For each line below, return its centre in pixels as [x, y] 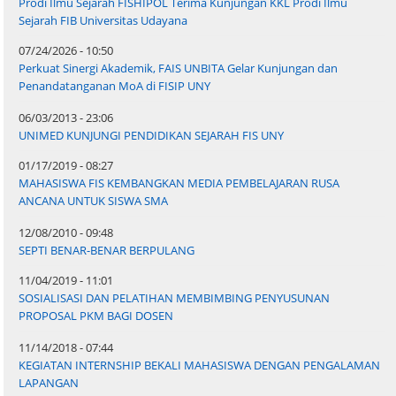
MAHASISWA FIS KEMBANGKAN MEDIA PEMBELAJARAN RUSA [179, 183]
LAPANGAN [49, 383]
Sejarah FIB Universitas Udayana [103, 21]
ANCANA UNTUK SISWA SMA [94, 201]
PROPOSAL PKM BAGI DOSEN [96, 316]
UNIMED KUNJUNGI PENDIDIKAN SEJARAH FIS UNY [152, 136]
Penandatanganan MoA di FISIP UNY [115, 86]
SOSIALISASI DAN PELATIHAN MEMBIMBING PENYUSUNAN [175, 298]
